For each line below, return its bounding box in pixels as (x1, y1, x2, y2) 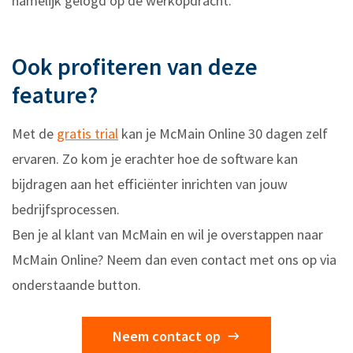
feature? (12, 79, 98, 110)
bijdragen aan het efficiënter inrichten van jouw (12, 174, 288, 193)
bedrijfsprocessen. (12, 199, 120, 218)
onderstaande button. (12, 275, 141, 294)
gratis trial (57, 124, 118, 143)
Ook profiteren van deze (12, 50, 258, 81)
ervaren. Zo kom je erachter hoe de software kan (12, 149, 298, 168)
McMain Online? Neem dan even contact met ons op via (12, 250, 336, 269)
